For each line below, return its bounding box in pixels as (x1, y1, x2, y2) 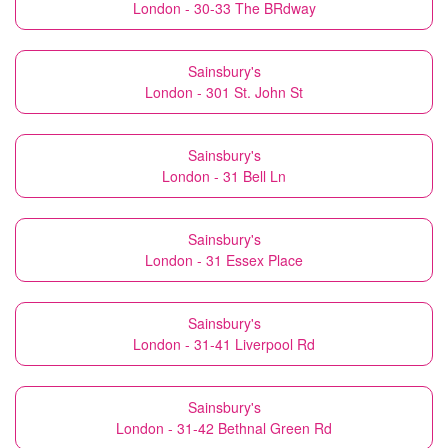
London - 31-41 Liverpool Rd (133, 334, 315, 354)
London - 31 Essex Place (145, 250, 303, 270)
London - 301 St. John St (145, 82, 303, 102)
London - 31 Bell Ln (162, 166, 286, 186)
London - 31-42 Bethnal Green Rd (116, 418, 332, 438)
